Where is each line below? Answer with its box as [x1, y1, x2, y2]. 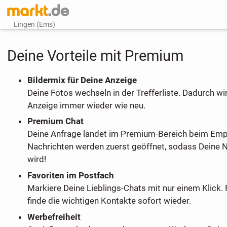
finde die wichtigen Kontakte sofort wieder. [27, 196, 191, 206]
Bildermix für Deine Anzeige [27, 74, 137, 85]
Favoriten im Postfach [27, 170, 114, 181]
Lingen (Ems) [14, 20, 56, 28]
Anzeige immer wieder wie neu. [27, 100, 145, 110]
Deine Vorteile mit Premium [7, 47, 183, 64]
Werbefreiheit [27, 212, 81, 222]
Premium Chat [27, 116, 84, 127]
